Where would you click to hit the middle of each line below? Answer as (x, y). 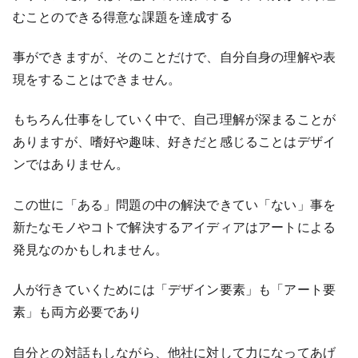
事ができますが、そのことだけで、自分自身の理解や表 (175, 57)
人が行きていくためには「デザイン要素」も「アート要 (174, 290)
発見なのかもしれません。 (90, 249)
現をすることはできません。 (97, 80)
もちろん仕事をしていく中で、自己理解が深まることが (174, 119)
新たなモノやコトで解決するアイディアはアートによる (174, 227)
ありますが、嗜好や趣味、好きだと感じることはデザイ (174, 142)
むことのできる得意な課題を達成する (123, 16)
